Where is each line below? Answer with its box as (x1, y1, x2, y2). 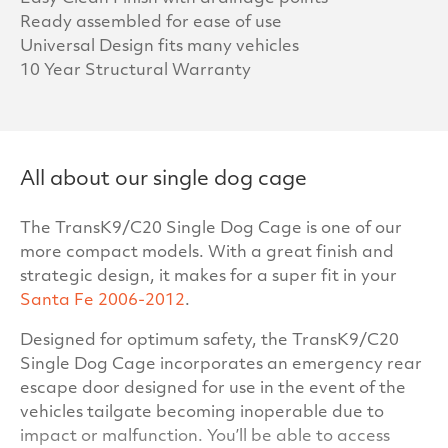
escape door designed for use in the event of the (20, 381, 406, 398)
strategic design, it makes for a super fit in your (20, 269, 397, 286)
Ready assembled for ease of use (20, 15, 282, 32)
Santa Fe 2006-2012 (20, 293, 185, 310)
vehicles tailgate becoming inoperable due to (20, 405, 384, 422)
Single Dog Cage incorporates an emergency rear (20, 357, 422, 374)
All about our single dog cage (20, 170, 307, 191)
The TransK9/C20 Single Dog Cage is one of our (20, 221, 402, 238)
